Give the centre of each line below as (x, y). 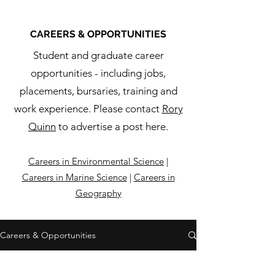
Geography (98, 193)
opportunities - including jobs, (98, 73)
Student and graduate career (98, 55)
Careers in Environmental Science (96, 161)
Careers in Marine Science (74, 177)
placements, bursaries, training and (98, 91)
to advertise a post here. (112, 126)
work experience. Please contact (88, 109)
